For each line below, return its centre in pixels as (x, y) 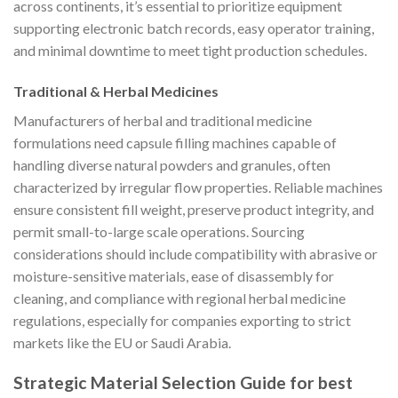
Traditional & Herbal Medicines (116, 91)
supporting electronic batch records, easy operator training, (194, 28)
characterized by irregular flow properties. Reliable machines (198, 187)
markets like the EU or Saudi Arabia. (122, 342)
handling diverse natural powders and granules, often (172, 164)
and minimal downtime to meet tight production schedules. (190, 50)
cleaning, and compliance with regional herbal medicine (179, 298)
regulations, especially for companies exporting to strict (182, 320)
